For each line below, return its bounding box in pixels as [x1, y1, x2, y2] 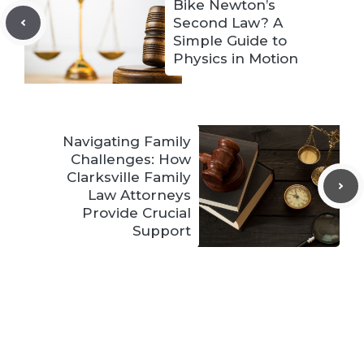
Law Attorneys [88, 187, 191, 203]
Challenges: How [71, 151, 191, 167]
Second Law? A [173, 15, 283, 31]
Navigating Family [63, 133, 191, 149]
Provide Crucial [82, 205, 191, 221]
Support [132, 223, 191, 239]
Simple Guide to [173, 32, 287, 49]
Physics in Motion [173, 50, 298, 67]
